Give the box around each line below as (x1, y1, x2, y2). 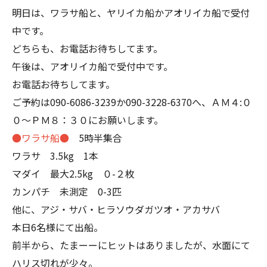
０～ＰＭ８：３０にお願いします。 (12, 113, 163, 127)
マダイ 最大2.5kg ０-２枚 (12, 166, 135, 181)
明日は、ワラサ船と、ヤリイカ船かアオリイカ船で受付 (12, 5, 250, 20)
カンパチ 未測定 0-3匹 (12, 184, 122, 198)
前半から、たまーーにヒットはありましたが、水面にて (12, 238, 250, 252)
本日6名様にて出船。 (12, 220, 103, 234)
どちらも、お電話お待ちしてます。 (12, 41, 163, 55)
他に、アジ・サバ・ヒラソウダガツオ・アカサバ (12, 202, 220, 216)
